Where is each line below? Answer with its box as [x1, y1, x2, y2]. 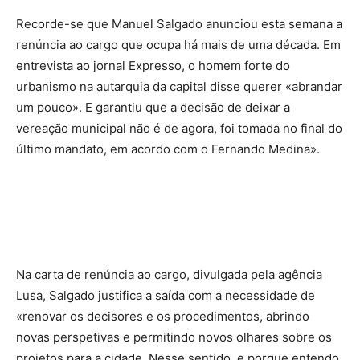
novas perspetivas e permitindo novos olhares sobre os [16, 329, 332, 345]
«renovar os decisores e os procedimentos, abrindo [16, 308, 309, 324]
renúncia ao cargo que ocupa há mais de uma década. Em [16, 36, 341, 52]
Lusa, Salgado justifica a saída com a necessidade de [16, 287, 315, 303]
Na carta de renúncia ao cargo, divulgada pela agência [16, 266, 322, 282]
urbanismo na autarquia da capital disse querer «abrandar [16, 78, 342, 94]
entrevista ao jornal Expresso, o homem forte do [16, 57, 290, 73]
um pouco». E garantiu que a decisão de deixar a [16, 99, 290, 115]
